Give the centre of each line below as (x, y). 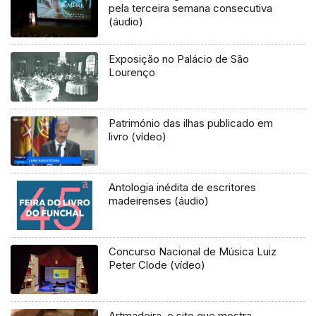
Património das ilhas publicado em (191, 123)
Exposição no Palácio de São (179, 59)
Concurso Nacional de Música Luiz (193, 252)
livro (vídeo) (138, 137)
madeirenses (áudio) (159, 201)
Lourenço (132, 73)
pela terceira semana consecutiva (191, 8)
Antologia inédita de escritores (183, 188)
